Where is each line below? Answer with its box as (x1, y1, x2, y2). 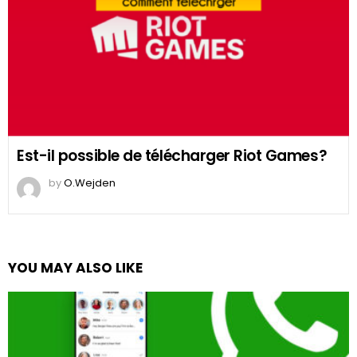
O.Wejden (64, 175, 116, 191)
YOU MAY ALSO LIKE (8, 258, 143, 278)
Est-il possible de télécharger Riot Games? (17, 145, 328, 167)
